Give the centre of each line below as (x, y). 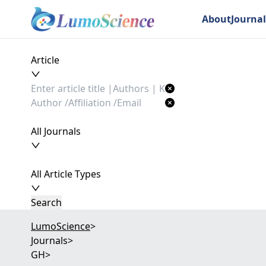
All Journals (56, 131)
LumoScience (61, 226)
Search (46, 202)
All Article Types (66, 174)
